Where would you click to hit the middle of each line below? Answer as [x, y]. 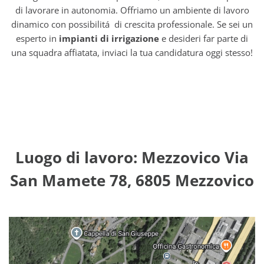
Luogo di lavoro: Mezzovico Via [132, 157]
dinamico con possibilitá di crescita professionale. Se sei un [132, 24]
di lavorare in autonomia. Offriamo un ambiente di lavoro [132, 10]
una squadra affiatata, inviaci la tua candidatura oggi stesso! [132, 52]
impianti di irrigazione [109, 38]
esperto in [37, 38]
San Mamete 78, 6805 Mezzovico [132, 180]
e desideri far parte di [204, 38]
